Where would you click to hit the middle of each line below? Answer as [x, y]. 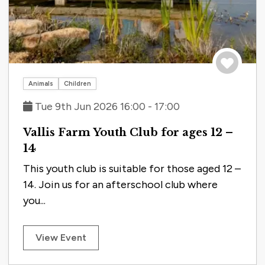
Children [77, 84]
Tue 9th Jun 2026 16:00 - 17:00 [106, 107]
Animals [41, 84]
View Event [61, 238]
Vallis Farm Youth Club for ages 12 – [128, 132]
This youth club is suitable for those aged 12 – [132, 169]
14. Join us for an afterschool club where [120, 185]
